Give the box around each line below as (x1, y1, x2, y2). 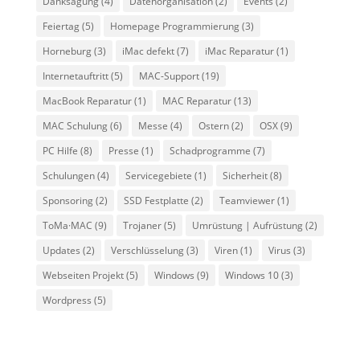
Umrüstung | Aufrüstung (191, 218, 303, 232)
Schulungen (42, 168, 95, 182)
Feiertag (42, 18, 80, 33)
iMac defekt (121, 43, 174, 58)
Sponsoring (42, 193, 93, 207)
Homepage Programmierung (109, 18, 239, 33)
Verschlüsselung (110, 243, 184, 257)
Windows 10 (224, 268, 279, 282)
